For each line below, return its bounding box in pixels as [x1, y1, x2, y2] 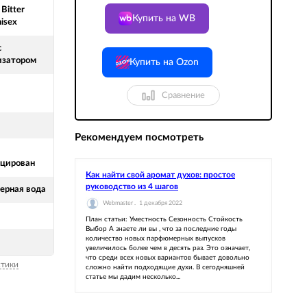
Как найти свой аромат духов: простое [86, 171, 235, 179]
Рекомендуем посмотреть [75, 132, 204, 143]
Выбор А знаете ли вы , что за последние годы [86, 225, 236, 232]
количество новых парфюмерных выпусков [86, 235, 225, 242]
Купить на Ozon [129, 57, 199, 67]
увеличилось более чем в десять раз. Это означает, [86, 245, 250, 251]
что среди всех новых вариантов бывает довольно [86, 254, 249, 261]
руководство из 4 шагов [86, 182, 178, 191]
